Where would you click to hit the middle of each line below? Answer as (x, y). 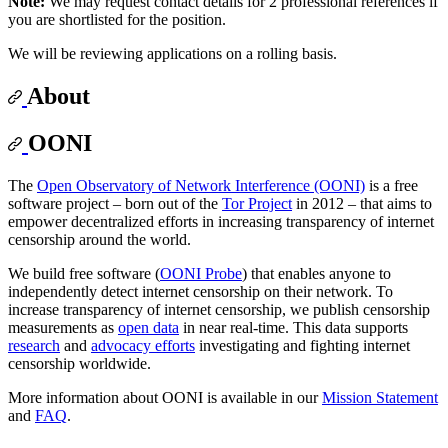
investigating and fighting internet (302, 345)
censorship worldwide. (79, 363)
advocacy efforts (143, 345)
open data (148, 327)
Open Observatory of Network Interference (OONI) (201, 185)
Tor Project (257, 203)
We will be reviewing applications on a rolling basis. (172, 54)
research (34, 345)
